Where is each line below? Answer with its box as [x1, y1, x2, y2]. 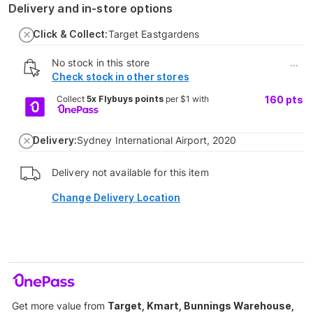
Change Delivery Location [52, 191, 181, 203]
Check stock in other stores [52, 70, 189, 82]
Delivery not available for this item [52, 166, 209, 178]
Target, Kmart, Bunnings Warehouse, [108, 299, 294, 312]
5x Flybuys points [86, 93, 163, 104]
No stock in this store [52, 56, 150, 68]
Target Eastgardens [108, 27, 200, 40]
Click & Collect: [33, 27, 108, 40]
